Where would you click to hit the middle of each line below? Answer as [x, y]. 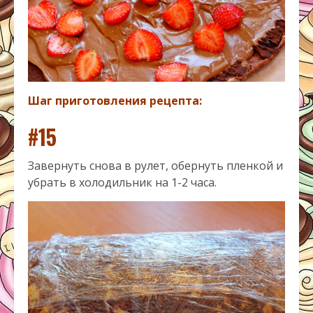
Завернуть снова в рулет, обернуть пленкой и [155, 166]
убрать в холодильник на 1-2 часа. [122, 183]
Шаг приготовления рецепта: [115, 101]
